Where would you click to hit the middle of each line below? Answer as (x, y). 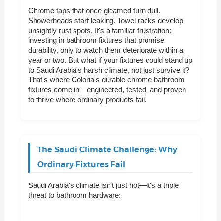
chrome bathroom (156, 80)
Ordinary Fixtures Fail (81, 165)
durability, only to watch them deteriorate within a (105, 50)
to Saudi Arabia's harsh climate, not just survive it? (109, 70)
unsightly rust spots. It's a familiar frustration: (99, 31)
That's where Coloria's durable (77, 80)
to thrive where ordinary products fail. (87, 100)
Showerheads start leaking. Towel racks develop (105, 21)
